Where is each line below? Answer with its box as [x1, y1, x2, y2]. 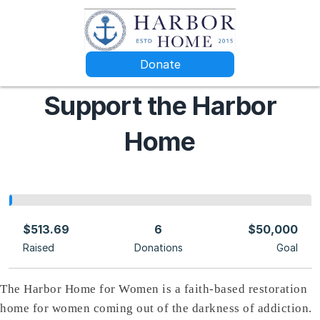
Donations [134, 241, 183, 254]
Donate [139, 57, 181, 71]
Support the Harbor [43, 90, 277, 121]
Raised [22, 241, 54, 254]
